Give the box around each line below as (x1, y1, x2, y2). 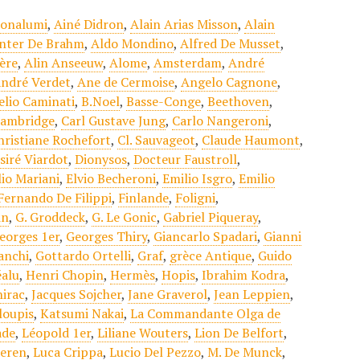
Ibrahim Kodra (202, 266, 286, 284)
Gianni (264, 227, 302, 245)
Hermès (110, 266, 156, 284)
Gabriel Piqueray (163, 208, 259, 226)
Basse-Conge (126, 92, 202, 110)
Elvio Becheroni (66, 170, 157, 187)
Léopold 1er (22, 324, 92, 342)
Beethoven (207, 92, 270, 110)
